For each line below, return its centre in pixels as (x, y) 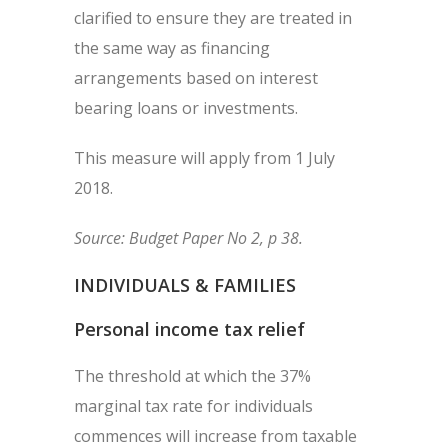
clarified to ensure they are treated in (213, 18)
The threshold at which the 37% (192, 376)
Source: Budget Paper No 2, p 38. (188, 238)
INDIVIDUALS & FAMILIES (185, 285)
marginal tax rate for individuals (193, 406)
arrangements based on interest (196, 78)
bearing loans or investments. (186, 108)
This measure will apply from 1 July (204, 158)
